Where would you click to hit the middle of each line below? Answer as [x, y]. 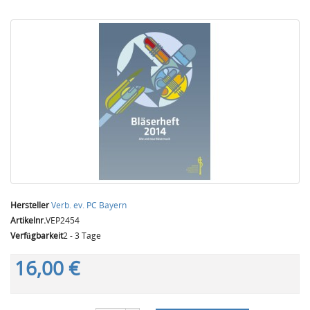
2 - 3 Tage [82, 236]
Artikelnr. [28, 220]
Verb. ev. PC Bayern [89, 205]
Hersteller [30, 205]
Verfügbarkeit [37, 236]
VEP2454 [63, 220]
